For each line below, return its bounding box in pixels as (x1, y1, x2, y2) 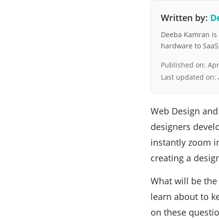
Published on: (161, 60, 208, 69)
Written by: (161, 11, 210, 23)
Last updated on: (161, 72, 218, 82)
